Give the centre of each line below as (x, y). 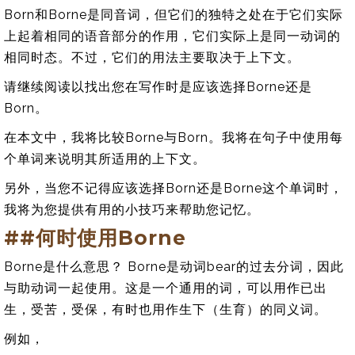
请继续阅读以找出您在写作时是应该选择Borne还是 (158, 87)
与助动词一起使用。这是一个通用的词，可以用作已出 (166, 288)
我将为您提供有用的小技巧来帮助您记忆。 (132, 210)
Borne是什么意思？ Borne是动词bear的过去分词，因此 (174, 267)
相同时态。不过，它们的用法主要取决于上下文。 (152, 57)
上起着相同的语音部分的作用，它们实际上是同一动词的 (172, 36)
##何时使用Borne (95, 238)
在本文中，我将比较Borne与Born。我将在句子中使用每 (174, 137)
